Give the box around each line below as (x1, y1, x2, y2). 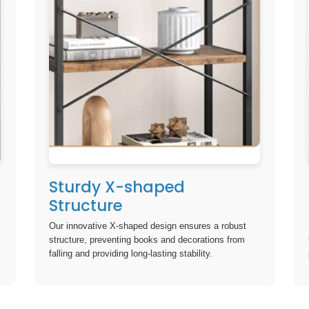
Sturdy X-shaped (48, 175, 185, 198)
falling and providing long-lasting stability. (48, 248, 212, 259)
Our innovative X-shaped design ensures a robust (48, 221, 246, 232)
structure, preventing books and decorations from (48, 235, 245, 246)
